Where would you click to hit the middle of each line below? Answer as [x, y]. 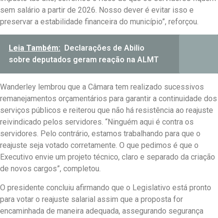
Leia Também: [35, 48]
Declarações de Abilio [104, 48]
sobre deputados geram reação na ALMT [84, 60]
